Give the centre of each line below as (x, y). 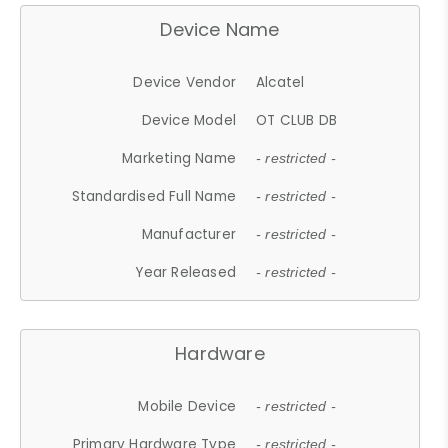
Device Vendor (185, 82)
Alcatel (280, 82)
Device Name (220, 29)
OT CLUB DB (297, 120)
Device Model (189, 120)
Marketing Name (179, 158)
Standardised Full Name (154, 196)
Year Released (186, 272)
